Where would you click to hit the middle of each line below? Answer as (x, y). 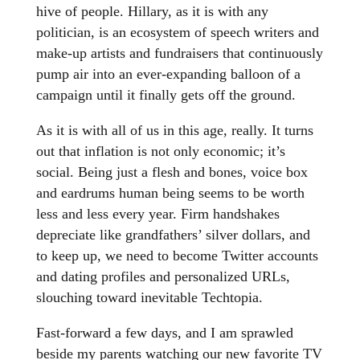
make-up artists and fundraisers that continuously (179, 53)
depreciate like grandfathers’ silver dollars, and (173, 235)
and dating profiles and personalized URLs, (163, 277)
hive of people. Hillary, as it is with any (152, 12)
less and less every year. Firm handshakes (157, 214)
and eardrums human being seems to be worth (170, 193)
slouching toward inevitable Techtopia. (149, 298)
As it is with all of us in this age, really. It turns (174, 131)
